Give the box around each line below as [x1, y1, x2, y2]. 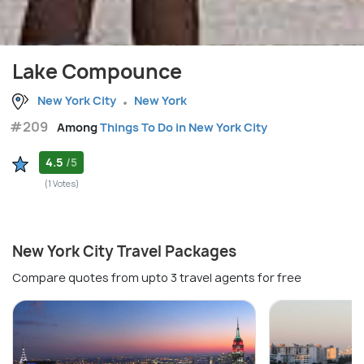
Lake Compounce [12, 58, 182, 86]
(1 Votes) [44, 178, 79, 190]
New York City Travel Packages [12, 241, 236, 262]
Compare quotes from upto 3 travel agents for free [12, 270, 301, 286]
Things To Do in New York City [100, 119, 267, 136]
